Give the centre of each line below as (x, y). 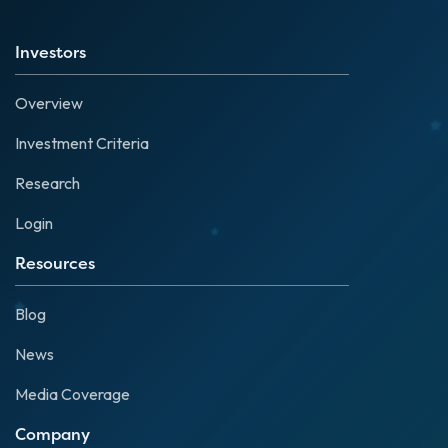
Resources (55, 263)
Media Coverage (72, 394)
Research (47, 183)
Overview (49, 103)
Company (52, 434)
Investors (50, 52)
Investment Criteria (82, 143)
